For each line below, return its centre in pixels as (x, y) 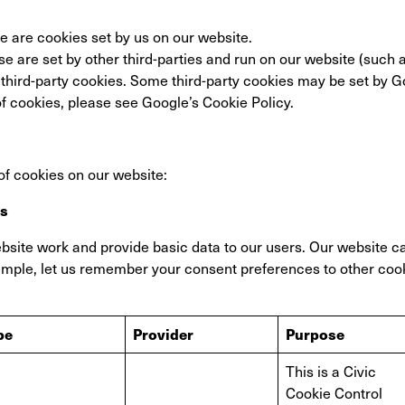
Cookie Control (334, 393)
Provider (163, 334)
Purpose (315, 334)
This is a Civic (331, 371)
